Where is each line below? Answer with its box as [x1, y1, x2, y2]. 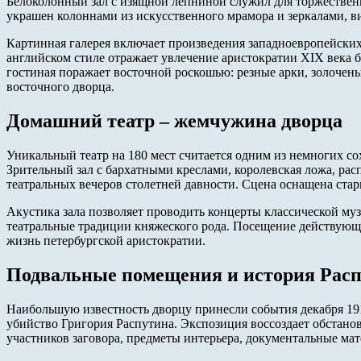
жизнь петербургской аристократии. [6, 233, 205, 247]
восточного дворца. [6, 80, 114, 94]
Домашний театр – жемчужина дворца [6, 110, 342, 132]
